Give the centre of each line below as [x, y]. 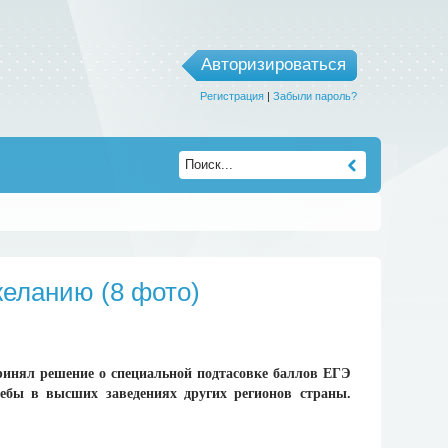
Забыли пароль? [314, 96]
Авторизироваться [273, 64]
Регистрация [231, 96]
